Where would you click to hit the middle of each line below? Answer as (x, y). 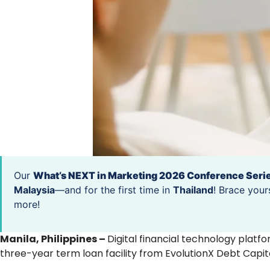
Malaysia (34, 190)
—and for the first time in (114, 190)
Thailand (193, 190)
